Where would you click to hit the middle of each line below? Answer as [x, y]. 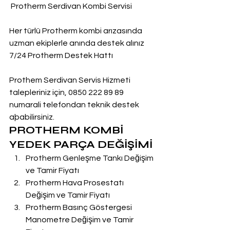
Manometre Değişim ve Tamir [80, 220]
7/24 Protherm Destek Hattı [61, 55]
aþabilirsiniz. [32, 117]
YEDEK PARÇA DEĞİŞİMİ [81, 145]
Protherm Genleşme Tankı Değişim [90, 158]
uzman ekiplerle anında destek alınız [77, 43]
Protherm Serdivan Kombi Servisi [71, 6]
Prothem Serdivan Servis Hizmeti [71, 80]
